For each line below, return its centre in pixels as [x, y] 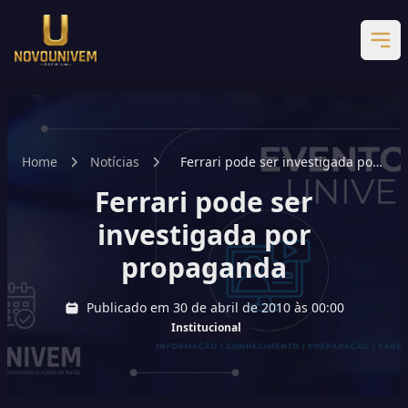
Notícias [115, 162]
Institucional [206, 327]
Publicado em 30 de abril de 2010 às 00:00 [215, 307]
